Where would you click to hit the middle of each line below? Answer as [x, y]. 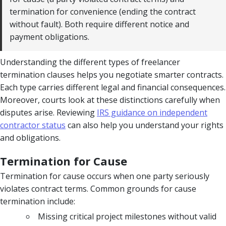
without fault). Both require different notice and [99, 24]
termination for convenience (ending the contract [103, 11]
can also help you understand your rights [145, 125]
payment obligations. [49, 37]
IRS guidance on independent [152, 112]
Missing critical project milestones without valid [127, 216]
